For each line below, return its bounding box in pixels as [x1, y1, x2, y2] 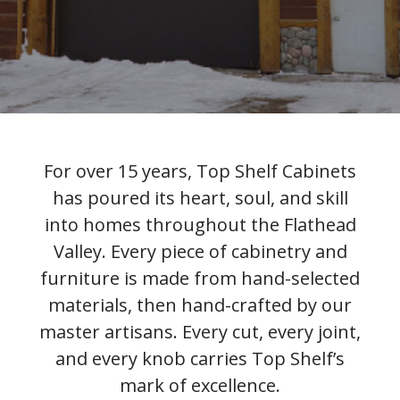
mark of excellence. [120, 373, 280, 397]
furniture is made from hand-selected [40, 266, 360, 290]
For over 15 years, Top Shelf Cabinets [44, 159, 356, 183]
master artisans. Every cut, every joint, [39, 320, 361, 344]
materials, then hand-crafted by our [48, 293, 352, 317]
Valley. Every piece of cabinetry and [53, 239, 347, 263]
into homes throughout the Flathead [44, 212, 356, 237]
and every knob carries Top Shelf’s [55, 346, 345, 371]
